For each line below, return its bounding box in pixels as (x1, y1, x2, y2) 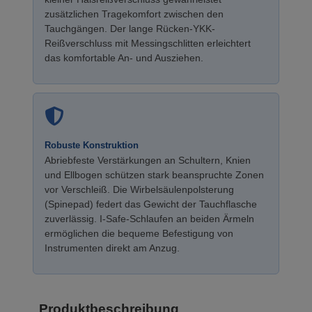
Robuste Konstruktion (45, 140, 139, 150)
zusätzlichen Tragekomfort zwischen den (45, 8, 224, 19)
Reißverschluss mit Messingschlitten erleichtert (45, 38, 251, 49)
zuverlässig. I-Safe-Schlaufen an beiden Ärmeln (45, 213, 254, 224)
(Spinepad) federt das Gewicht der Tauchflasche (45, 198, 257, 210)
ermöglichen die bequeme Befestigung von (45, 228, 233, 239)
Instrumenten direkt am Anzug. (45, 242, 180, 253)
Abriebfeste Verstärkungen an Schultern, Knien (45, 155, 251, 166)
